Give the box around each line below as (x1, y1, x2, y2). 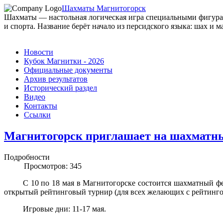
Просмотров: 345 (24, 161, 82, 170)
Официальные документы (24, 66, 112, 74)
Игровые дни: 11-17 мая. (22, 204, 106, 213)
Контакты (24, 102, 57, 110)
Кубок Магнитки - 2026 (24, 57, 104, 65)
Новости (24, 48, 53, 56)
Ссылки (24, 111, 51, 119)
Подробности (4, 152, 50, 161)
